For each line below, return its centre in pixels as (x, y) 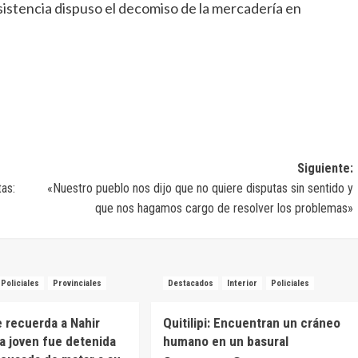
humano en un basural (225, 342)
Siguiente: (325, 169)
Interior (242, 284)
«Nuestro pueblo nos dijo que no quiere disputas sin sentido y (200, 189)
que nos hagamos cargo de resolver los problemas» (224, 209)
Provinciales (78, 284)
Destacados (190, 284)
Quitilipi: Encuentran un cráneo (251, 323)
